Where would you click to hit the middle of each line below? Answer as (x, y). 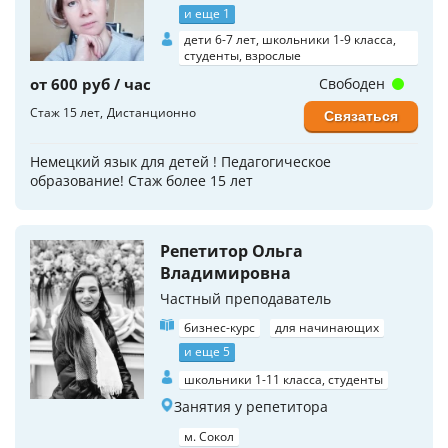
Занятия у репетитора (251, 406)
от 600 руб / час (90, 83)
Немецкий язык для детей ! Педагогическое (180, 161)
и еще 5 (207, 351)
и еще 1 (207, 13)
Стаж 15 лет (65, 112)
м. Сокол (209, 436)
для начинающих (327, 327)
